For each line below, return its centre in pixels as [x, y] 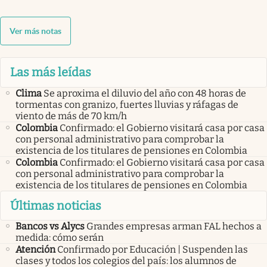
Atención [35, 250]
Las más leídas [51, 72]
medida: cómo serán [60, 238]
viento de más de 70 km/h [71, 116]
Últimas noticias [56, 205]
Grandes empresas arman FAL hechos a [174, 226]
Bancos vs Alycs [50, 226]
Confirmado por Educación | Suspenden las [153, 250]
